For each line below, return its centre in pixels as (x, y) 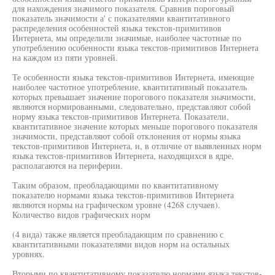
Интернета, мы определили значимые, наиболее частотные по (127, 38)
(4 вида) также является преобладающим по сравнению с (118, 234)
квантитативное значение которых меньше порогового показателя (135, 126)
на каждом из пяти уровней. (65, 57)
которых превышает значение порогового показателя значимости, (134, 97)
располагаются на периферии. (68, 165)
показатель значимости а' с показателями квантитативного (121, 18)
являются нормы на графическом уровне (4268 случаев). (116, 205)
